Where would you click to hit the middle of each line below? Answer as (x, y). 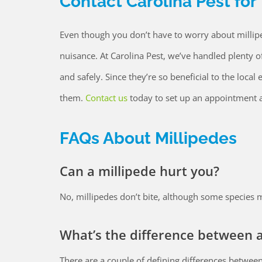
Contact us (106, 97)
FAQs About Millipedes (148, 138)
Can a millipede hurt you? (139, 170)
